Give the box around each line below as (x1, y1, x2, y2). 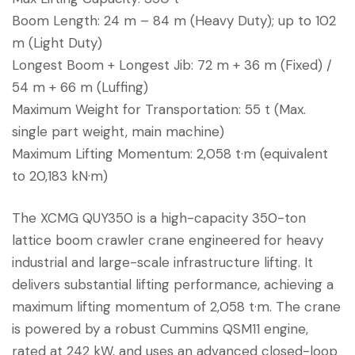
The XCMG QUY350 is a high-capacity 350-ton (12, 209, 306, 227)
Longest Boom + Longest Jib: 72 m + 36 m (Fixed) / (12, 55, 332, 74)
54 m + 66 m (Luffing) (12, 78, 148, 96)
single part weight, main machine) (12, 122, 224, 140)
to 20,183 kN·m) (12, 166, 108, 185)
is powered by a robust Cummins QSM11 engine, (12, 320, 308, 338)
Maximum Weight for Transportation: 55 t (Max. (12, 100, 306, 118)
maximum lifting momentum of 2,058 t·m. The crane (12, 298, 341, 316)
